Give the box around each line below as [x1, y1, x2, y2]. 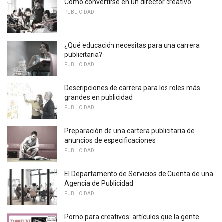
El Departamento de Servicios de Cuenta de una [64, 169, 213, 178]
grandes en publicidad [64, 93, 133, 102]
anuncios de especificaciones [64, 136, 156, 144]
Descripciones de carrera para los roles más [64, 84, 200, 92]
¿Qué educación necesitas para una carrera [64, 41, 200, 49]
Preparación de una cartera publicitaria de [64, 126, 195, 135]
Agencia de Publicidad [64, 179, 133, 187]
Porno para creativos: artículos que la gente [64, 213, 199, 221]
